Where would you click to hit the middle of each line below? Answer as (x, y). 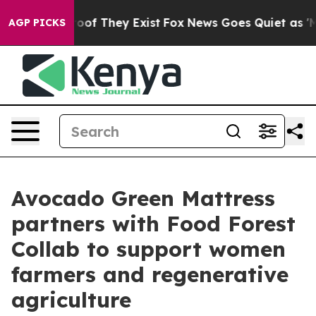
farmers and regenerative (150, 274)
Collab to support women (148, 249)
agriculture (71, 300)
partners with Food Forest (153, 224)
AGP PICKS (37, 23)
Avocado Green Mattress (143, 198)
